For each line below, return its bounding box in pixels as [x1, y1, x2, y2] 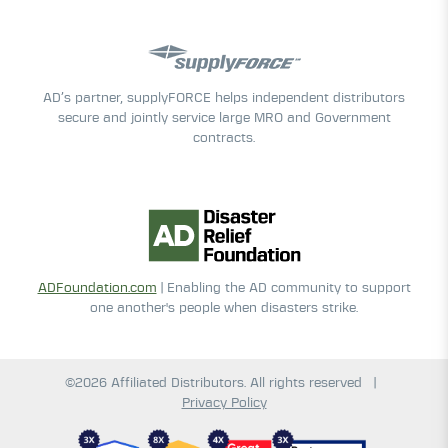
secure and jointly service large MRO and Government [57, 111, 391, 125]
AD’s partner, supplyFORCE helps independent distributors [43, 91, 405, 105]
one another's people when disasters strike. [90, 301, 358, 315]
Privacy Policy [181, 396, 267, 410]
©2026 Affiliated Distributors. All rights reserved [65, 376, 366, 390]
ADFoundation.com [37, 281, 157, 295]
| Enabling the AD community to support [156, 281, 411, 295]
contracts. [193, 131, 255, 145]
